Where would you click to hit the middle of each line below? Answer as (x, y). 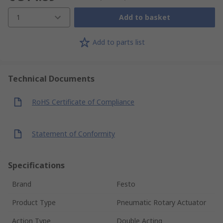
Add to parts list (118, 42)
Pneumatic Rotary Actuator (161, 202)
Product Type (34, 202)
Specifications (36, 165)
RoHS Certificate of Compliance (83, 102)
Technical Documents (51, 78)
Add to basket (144, 17)
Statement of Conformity (73, 134)
